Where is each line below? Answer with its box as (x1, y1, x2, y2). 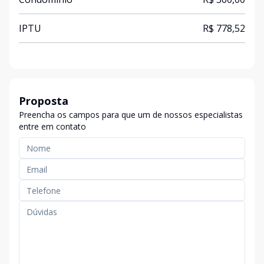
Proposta (19, 94, 68, 108)
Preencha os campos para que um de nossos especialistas (19, 109, 243, 120)
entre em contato (19, 121, 86, 132)
